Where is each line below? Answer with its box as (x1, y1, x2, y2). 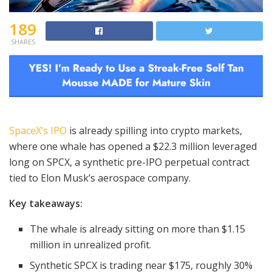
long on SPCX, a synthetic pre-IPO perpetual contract (9, 155, 250, 169)
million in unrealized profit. (30, 238, 152, 252)
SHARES (10, 37, 35, 47)
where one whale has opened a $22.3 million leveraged (9, 140, 257, 154)
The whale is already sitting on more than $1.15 (30, 222, 246, 236)
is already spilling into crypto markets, (67, 124, 242, 138)
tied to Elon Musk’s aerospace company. (9, 171, 191, 185)
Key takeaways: (9, 197, 83, 211)
